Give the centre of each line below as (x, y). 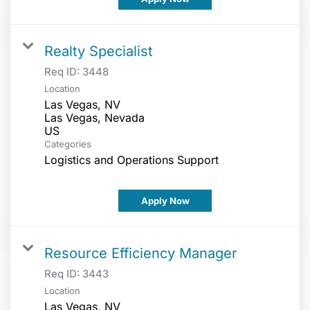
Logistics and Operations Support (131, 159)
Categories (68, 144)
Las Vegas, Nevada (94, 117)
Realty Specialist (99, 50)
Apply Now (165, 200)
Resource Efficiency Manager (141, 252)
